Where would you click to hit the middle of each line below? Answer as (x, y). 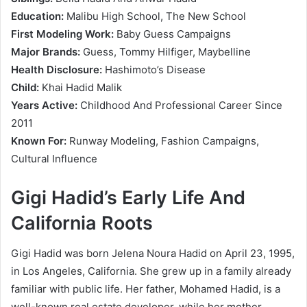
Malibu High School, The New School (155, 16)
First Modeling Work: (62, 34)
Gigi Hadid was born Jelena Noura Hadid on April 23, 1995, (153, 254)
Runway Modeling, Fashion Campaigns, (163, 140)
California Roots (82, 223)
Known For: (39, 140)
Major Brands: (46, 51)
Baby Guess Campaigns (172, 34)
